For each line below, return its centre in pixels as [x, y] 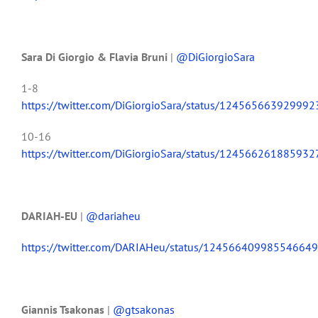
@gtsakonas [144, 309]
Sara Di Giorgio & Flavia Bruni [96, 56]
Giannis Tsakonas [64, 309]
